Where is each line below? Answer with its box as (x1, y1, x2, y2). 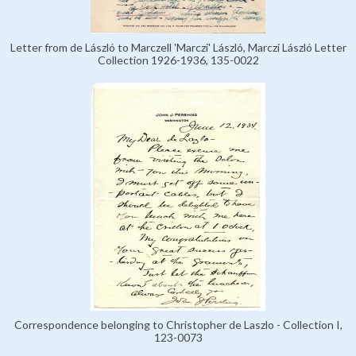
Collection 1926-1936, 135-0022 (97, 52, 259, 67)
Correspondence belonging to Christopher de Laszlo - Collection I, (14, 317, 342, 331)
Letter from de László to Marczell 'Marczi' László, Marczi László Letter (10, 40, 346, 54)
